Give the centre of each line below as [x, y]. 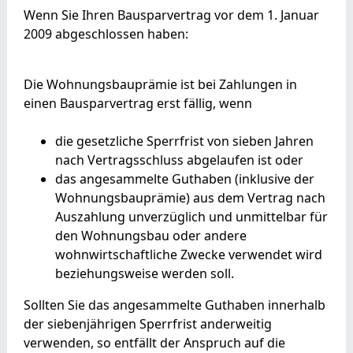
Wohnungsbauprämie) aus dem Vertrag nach [190, 197]
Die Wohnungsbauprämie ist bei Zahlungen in [160, 84]
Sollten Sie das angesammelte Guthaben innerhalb [174, 305]
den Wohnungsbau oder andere [150, 235]
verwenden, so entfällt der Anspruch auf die [154, 342]
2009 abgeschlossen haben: [106, 33]
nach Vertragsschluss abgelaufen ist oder [179, 160]
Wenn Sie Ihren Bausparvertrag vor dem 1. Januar [171, 15]
